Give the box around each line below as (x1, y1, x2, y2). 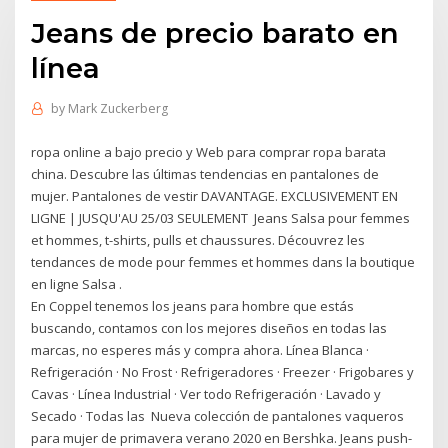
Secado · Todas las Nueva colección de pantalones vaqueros (31, 406, 405, 425)
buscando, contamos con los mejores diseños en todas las (31, 318, 388, 337)
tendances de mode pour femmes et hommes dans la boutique (31, 252, 416, 271)
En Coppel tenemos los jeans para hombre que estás (31, 296, 355, 315)
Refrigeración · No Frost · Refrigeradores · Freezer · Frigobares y (31, 362, 415, 381)
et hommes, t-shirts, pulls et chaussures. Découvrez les (31, 230, 366, 249)
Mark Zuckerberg (67, 100, 168, 118)
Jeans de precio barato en (31, 15, 400, 50)
